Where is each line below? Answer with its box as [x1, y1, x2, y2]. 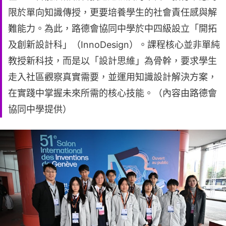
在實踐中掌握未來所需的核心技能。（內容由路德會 [8, 87, 217, 98]
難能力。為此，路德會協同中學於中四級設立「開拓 [8, 23, 217, 34]
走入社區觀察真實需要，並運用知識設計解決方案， [8, 71, 217, 82]
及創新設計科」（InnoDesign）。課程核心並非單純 [8, 39, 220, 50]
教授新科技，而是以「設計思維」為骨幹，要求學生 [8, 55, 217, 66]
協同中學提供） [8, 103, 72, 115]
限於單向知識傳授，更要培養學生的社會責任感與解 [8, 7, 217, 18]
